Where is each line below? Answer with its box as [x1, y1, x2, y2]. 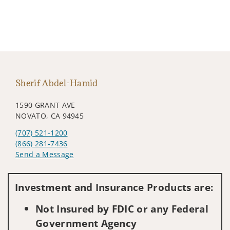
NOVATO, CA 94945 [15, 110, 84, 121]
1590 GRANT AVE [15, 100, 75, 110]
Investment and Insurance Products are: [15, 180, 214, 194]
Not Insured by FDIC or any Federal [35, 201, 208, 216]
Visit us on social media [15, 165, 100, 175]
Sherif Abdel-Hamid [15, 77, 98, 89]
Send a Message [15, 149, 74, 159]
